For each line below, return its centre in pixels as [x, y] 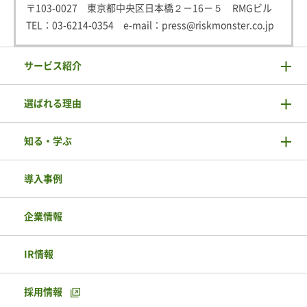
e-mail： [138, 25]
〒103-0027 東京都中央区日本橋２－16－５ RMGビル [149, 8]
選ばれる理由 [53, 103]
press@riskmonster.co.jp [218, 25]
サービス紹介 [53, 65]
